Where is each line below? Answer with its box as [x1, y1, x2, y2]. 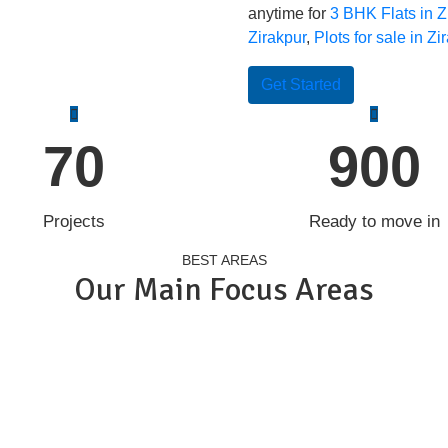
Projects [43, 212, 105, 231]
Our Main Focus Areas [74, 270, 374, 309]
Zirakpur [247, 29, 306, 46]
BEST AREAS [181, 252, 267, 268]
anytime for [247, 5, 330, 22]
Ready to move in [308, 212, 440, 231]
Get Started [260, 76, 341, 93]
